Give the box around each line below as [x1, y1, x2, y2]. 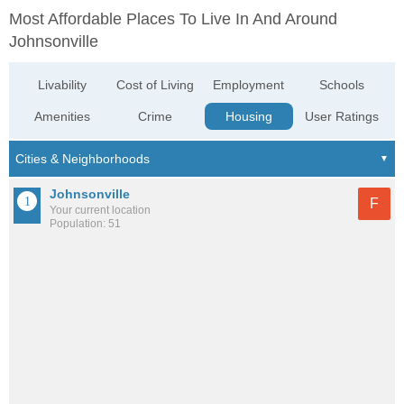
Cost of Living [116, 78, 195, 93]
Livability [38, 78, 87, 93]
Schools [318, 78, 364, 93]
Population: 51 [50, 217, 121, 231]
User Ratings [304, 109, 379, 124]
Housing [225, 109, 272, 124]
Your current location [50, 204, 151, 217]
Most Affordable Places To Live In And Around [9, 10, 337, 29]
